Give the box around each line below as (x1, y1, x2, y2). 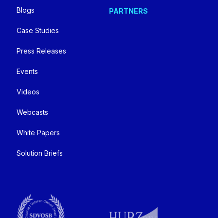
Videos (16, 88, 39, 96)
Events (16, 67, 38, 76)
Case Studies (16, 26, 59, 35)
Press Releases (16, 47, 66, 55)
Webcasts (16, 108, 48, 117)
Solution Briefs (16, 149, 63, 158)
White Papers (16, 128, 60, 137)
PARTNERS (109, 7, 148, 16)
